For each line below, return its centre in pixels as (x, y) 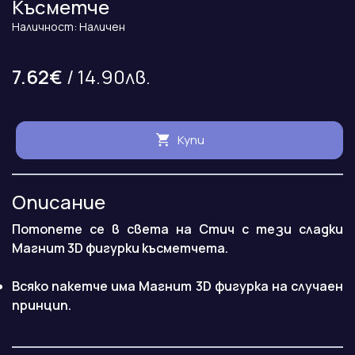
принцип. (42, 305)
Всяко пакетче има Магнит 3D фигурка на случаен (177, 286)
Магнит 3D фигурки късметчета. (120, 248)
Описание (59, 202)
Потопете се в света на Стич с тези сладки (177, 229)
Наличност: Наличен (69, 27)
